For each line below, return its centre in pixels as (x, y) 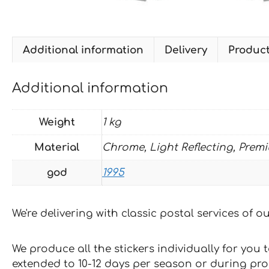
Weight (57, 122)
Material (57, 147)
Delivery (186, 50)
